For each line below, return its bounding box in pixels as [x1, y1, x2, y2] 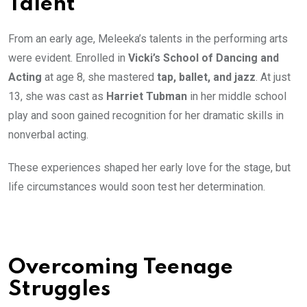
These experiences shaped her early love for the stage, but [8, 161, 291, 174]
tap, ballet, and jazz [157, 71, 256, 84]
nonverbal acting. [8, 128, 88, 141]
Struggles [8, 279, 110, 300]
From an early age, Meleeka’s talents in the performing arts [8, 32, 288, 45]
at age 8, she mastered [42, 71, 157, 84]
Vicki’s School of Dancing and [128, 51, 279, 64]
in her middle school [187, 90, 286, 103]
